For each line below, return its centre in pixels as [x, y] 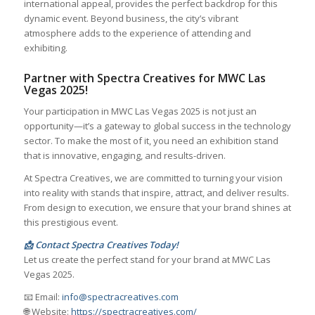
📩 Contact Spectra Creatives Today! [101, 245]
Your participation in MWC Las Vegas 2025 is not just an [140, 111]
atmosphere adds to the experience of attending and [137, 33]
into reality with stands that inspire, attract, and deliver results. [156, 192]
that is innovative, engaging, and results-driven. [124, 155]
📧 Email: [43, 297]
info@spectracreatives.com [120, 297]
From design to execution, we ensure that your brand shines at [157, 207]
